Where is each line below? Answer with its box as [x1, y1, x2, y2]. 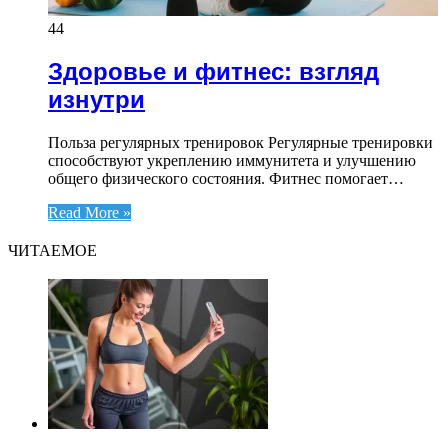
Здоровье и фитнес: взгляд [48, 57, 379, 85]
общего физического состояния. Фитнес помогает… [48, 169, 404, 187]
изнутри [48, 85, 145, 113]
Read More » [48, 203, 131, 221]
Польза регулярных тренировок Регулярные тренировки [48, 133, 433, 151]
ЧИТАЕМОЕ [8, 238, 97, 262]
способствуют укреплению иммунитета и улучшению [48, 151, 416, 169]
